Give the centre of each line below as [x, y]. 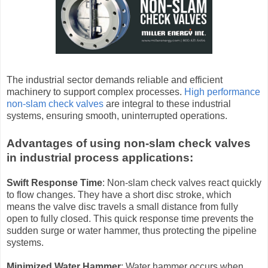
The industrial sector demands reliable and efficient [115, 80]
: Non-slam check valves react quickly [182, 183]
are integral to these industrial [168, 104]
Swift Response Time [54, 183]
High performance [222, 92]
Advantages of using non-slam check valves [129, 143]
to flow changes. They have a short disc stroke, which [119, 195]
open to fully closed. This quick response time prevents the [130, 219]
